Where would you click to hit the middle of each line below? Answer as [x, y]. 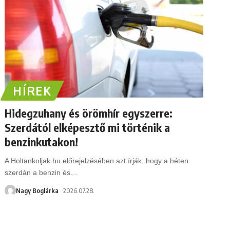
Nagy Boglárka [37, 190]
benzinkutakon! [42, 141]
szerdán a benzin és [38, 172]
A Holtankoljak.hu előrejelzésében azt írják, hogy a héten [97, 160]
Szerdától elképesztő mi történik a [88, 127]
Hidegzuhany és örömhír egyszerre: [89, 113]
